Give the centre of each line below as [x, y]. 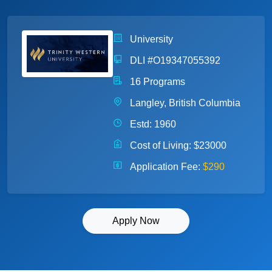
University [150, 39]
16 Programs [156, 82]
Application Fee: [165, 167]
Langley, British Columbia [184, 103]
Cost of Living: [161, 145]
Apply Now [136, 221]
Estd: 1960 [152, 124]
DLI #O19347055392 [174, 60]
